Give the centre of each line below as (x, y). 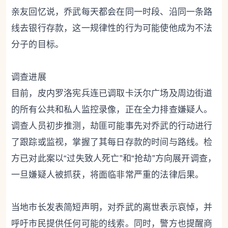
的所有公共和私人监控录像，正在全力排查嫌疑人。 (112, 109)
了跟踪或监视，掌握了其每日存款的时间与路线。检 (112, 142)
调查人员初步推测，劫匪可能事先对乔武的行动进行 (112, 126)
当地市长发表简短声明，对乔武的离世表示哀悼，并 (112, 207)
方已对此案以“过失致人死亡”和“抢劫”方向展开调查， (114, 158)
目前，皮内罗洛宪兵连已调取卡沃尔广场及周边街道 (112, 93)
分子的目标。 (38, 44)
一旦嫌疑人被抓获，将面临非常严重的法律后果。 (108, 175)
